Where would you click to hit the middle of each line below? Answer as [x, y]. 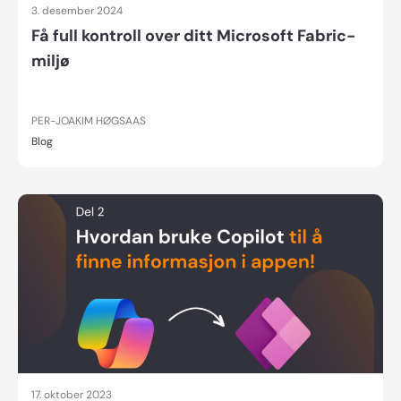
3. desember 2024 [77, 11]
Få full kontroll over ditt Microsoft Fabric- [193, 36]
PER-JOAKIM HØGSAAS [89, 121]
